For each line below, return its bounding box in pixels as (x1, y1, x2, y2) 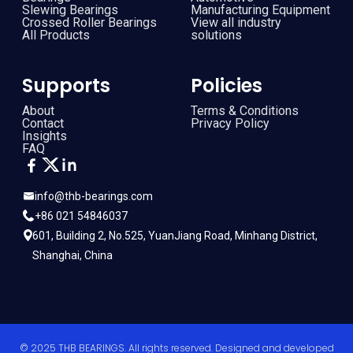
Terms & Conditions (191, 102, 299, 118)
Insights (22, 128, 67, 143)
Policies (191, 72, 262, 98)
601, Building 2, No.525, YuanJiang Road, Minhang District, (32, 229, 318, 242)
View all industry (191, 14, 281, 30)
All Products (22, 27, 90, 43)
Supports (22, 72, 110, 98)
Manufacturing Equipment (191, 2, 330, 17)
